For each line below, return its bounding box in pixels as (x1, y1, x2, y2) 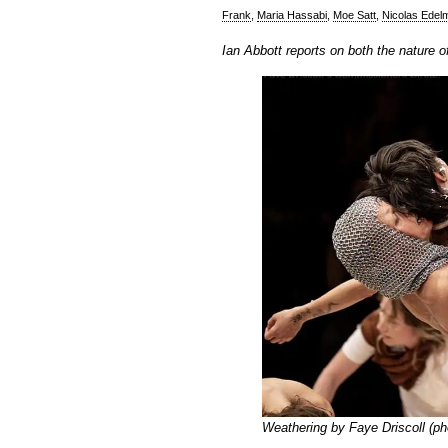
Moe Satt (333, 9, 376, 21)
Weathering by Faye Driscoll (262, 420, 425, 436)
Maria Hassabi (257, 9, 327, 21)
